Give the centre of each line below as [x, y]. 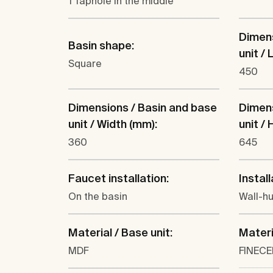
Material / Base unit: [120, 233]
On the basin [98, 197]
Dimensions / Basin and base [143, 108]
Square [85, 63]
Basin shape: [101, 45]
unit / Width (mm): [113, 124]
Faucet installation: [119, 179]
